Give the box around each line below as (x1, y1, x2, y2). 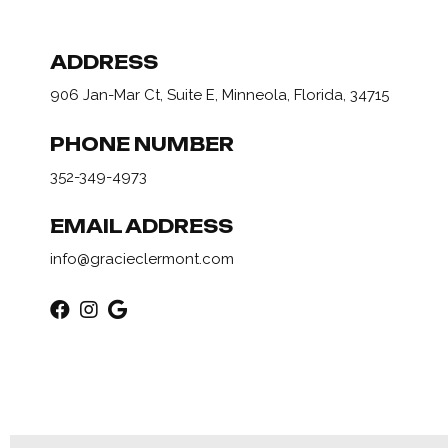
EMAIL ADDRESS (50, 215, 233, 237)
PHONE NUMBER (50, 133, 234, 155)
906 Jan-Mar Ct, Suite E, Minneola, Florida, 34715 (50, 86, 389, 104)
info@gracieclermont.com (50, 250, 234, 268)
